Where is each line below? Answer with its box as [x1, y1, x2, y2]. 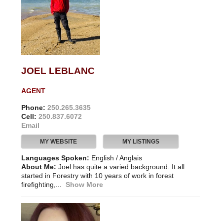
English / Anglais [91, 153, 142, 161]
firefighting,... [21, 180, 66, 188]
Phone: [21, 103, 45, 111]
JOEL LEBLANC [21, 65, 95, 75]
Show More [65, 180, 103, 188]
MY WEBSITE [40, 138, 77, 144]
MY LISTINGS [122, 138, 160, 144]
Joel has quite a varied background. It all [58, 162, 184, 170]
